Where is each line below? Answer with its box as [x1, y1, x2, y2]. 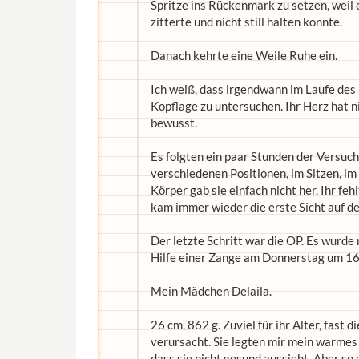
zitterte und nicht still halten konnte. [151, 14, 342, 29]
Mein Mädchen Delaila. [151, 284, 272, 298]
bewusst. [151, 115, 197, 130]
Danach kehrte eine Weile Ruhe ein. [151, 48, 337, 63]
